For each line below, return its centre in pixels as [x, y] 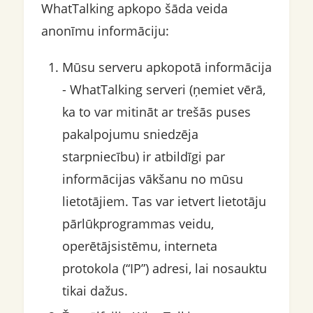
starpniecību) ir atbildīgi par [143, 157]
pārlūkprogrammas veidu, [138, 224]
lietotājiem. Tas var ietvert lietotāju [164, 202]
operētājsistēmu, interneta [139, 246]
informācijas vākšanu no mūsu [152, 179]
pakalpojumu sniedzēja [130, 134]
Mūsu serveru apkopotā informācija [167, 67]
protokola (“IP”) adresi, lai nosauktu [164, 269]
